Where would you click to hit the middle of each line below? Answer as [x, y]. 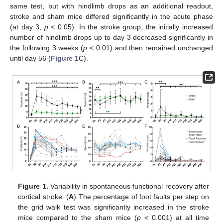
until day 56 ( [30, 58]
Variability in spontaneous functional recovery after [128, 186]
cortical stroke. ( [44, 196]
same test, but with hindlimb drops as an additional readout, [111, 6]
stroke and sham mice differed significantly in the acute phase [111, 17]
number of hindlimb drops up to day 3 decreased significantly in [111, 38]
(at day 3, [27, 27]
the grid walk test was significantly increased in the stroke [113, 207]
